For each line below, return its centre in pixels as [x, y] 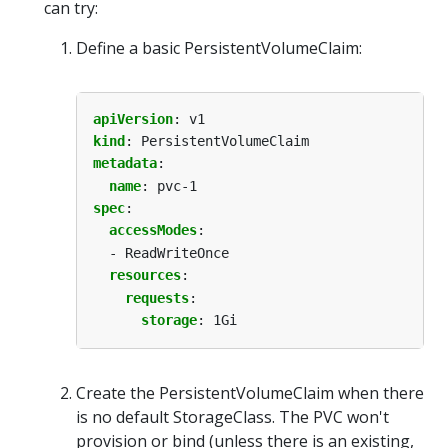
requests [157, 297]
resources [145, 275]
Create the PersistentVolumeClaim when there [250, 393]
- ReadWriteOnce [169, 252]
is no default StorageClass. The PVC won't [232, 417]
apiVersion [133, 118]
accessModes [153, 230]
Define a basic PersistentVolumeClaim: [219, 47]
